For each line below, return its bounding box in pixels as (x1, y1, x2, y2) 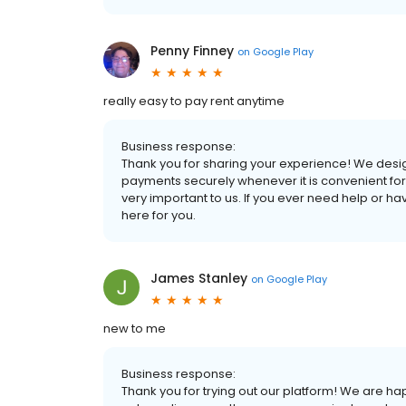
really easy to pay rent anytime (103, 92, 285, 110)
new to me (103, 320, 166, 337)
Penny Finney (150, 42, 234, 60)
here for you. (121, 207, 196, 224)
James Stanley (150, 269, 247, 287)
